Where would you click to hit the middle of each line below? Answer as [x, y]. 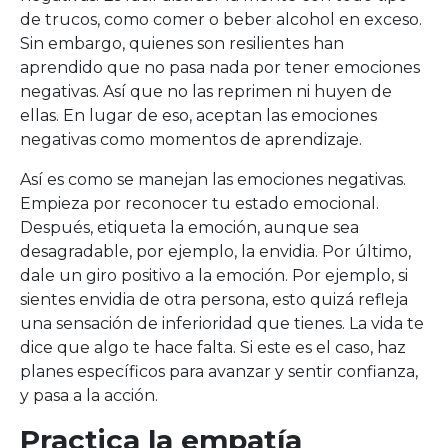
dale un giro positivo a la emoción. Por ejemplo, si [214, 275]
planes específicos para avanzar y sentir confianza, [219, 371]
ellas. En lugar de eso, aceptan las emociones [198, 115]
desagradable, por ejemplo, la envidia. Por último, [215, 251]
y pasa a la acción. [89, 395]
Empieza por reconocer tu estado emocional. [199, 203]
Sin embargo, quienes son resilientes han [182, 43]
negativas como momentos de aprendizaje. [191, 139]
